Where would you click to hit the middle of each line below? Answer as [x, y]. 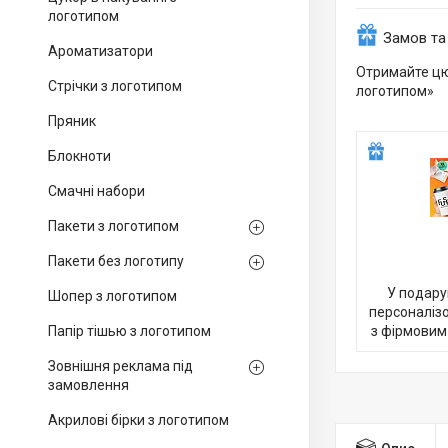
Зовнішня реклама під [120, 366]
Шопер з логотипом [112, 296]
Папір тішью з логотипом [129, 331]
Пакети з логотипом [113, 226]
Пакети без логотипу [116, 261]
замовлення [88, 385]
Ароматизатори [100, 51]
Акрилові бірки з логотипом [138, 420]
